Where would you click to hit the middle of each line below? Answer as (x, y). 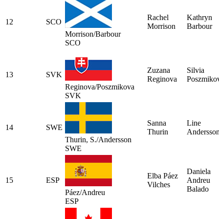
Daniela (199, 171)
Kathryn (199, 17)
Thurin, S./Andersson (98, 139)
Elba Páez (163, 175)
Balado (198, 189)
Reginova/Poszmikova (100, 87)
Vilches (159, 184)
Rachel (158, 17)
